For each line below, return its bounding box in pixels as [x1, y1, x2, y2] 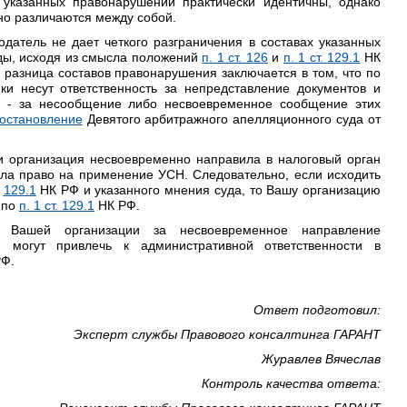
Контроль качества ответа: [202, 376, 381, 391]
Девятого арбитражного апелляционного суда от [82, 112, 381, 126]
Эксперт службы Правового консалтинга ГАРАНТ [74, 327, 381, 342]
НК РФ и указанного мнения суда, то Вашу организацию [35, 183, 382, 197]
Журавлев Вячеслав [262, 352, 381, 366]
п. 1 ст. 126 [202, 50, 268, 65]
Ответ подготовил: [253, 303, 381, 317]
